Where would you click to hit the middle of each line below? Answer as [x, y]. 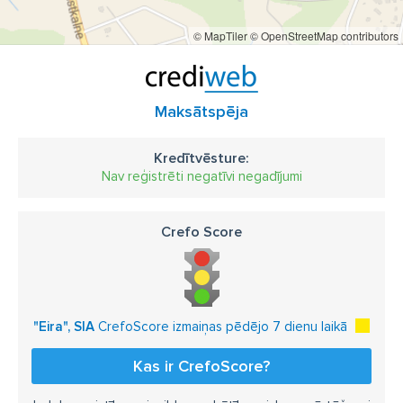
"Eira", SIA [64, 327]
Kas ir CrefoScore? [201, 366]
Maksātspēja [201, 112]
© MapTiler [220, 36]
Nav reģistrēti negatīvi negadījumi [201, 176]
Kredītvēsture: [201, 158]
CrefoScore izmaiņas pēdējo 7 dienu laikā [221, 327]
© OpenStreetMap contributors [324, 36]
